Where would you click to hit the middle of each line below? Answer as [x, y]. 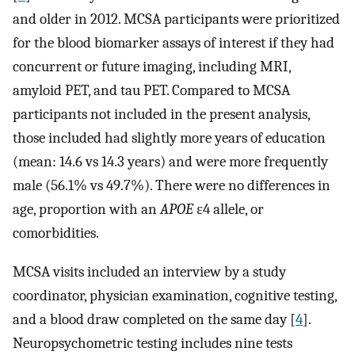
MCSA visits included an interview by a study [149, 271]
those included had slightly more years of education [169, 138]
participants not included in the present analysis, [161, 115]
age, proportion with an [86, 210]
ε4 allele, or [229, 210]
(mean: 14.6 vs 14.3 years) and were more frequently [170, 162]
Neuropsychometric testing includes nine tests [153, 343]
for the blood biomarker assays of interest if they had [174, 43]
